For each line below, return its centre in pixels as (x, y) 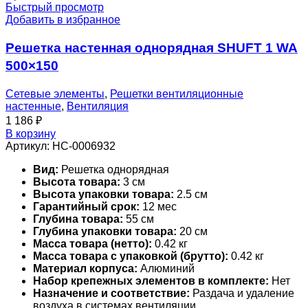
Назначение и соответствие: (111, 293)
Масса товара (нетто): (92, 243)
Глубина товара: (78, 219)
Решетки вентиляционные (177, 93)
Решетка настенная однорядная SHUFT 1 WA (152, 48)
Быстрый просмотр (55, 8)
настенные (33, 106)
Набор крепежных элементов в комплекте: (151, 280)
